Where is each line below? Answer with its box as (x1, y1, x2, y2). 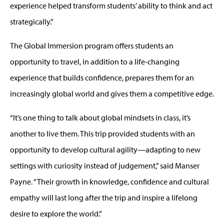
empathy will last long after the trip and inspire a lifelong (10, 192, 197, 202)
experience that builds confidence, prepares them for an (10, 72, 194, 82)
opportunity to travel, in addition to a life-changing (10, 56, 179, 66)
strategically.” (10, 16, 53, 26)
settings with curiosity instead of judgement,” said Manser (10, 160, 199, 170)
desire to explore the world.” (10, 208, 102, 218)
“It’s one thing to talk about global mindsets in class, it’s (10, 112, 190, 122)
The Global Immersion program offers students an (10, 40, 173, 50)
